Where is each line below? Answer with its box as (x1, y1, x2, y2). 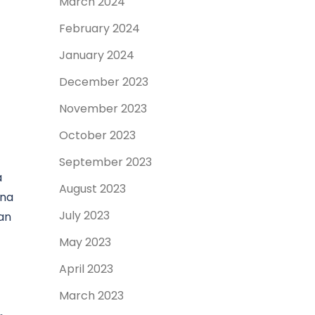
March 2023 (58, 288, 124, 304)
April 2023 (58, 261, 113, 277)
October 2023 (58, 127, 136, 143)
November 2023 (58, 101, 147, 117)
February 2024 (58, 20, 140, 37)
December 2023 (58, 74, 148, 90)
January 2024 (58, 47, 134, 63)
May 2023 (58, 234, 111, 250)
